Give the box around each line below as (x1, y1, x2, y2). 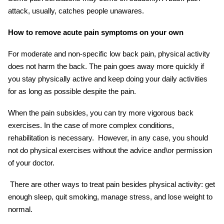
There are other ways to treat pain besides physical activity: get (8, 179, 215, 188)
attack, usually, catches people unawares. (8, 6, 144, 15)
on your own (139, 27, 183, 36)
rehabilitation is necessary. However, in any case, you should (8, 133, 208, 142)
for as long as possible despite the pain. (8, 86, 136, 95)
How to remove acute (8, 27, 84, 36)
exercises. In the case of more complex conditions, (8, 120, 174, 129)
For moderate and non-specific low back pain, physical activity (8, 49, 210, 58)
